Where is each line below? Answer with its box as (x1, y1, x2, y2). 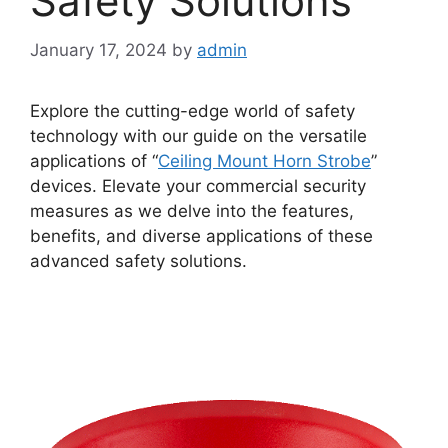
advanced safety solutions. (30, 250, 247, 271)
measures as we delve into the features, (30, 200, 354, 221)
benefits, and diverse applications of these (30, 225, 373, 246)
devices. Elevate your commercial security (30, 175, 366, 196)
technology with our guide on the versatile (30, 125, 367, 146)
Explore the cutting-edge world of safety (30, 100, 355, 121)
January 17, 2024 (30, 39, 167, 60)
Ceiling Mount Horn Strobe (158, 150, 371, 171)
